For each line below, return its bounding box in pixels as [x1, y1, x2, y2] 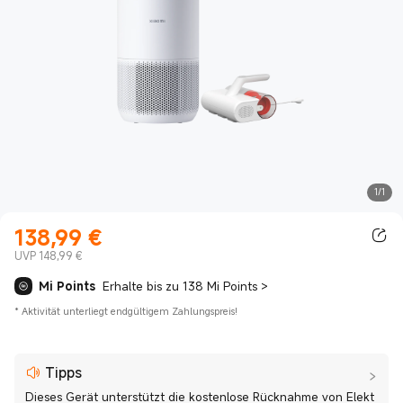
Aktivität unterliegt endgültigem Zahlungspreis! [22, 305, 237, 318]
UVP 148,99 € [14, 248, 82, 263]
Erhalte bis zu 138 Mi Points [103, 278, 257, 294]
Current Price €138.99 [109, 225, 261, 245]
